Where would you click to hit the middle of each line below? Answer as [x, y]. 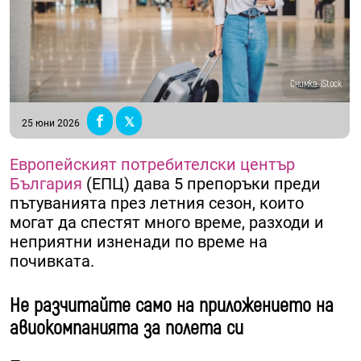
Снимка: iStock [316, 85]
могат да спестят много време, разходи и [167, 223]
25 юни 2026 [51, 124]
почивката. [52, 261]
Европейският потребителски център [152, 165]
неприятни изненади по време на [139, 242]
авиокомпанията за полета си [127, 329]
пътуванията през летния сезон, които [157, 203]
